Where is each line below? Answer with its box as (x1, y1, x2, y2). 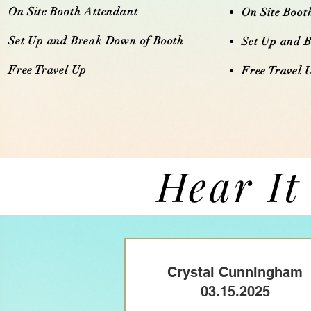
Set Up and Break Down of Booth (8, 34, 184, 48)
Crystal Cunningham (167, 264, 303, 280)
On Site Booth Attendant (8, 5, 138, 19)
